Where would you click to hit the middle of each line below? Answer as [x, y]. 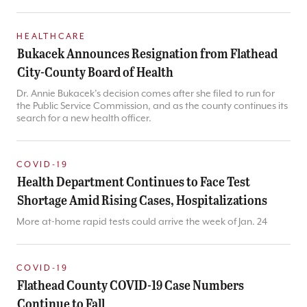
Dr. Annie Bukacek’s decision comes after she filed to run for [146, 93]
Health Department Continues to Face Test [134, 181]
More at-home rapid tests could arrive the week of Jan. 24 [142, 221]
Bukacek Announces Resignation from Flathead [147, 52]
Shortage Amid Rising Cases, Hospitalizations [142, 199]
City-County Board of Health [95, 71]
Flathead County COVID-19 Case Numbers [131, 284]
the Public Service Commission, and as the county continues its [152, 105]
